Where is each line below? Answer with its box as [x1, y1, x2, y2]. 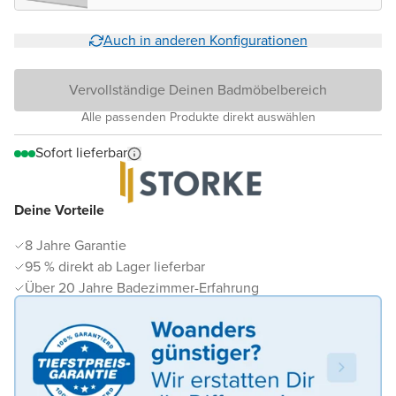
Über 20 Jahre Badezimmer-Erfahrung [25, 278, 259, 299]
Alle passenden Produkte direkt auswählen [80, 108, 316, 127]
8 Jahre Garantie [25, 235, 126, 256]
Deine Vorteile [14, 200, 104, 221]
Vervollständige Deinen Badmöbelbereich [69, 80, 327, 101]
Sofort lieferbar [35, 142, 127, 164]
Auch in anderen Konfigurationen [103, 30, 308, 51]
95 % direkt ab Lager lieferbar [25, 256, 205, 278]
